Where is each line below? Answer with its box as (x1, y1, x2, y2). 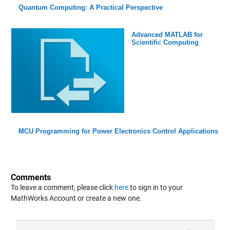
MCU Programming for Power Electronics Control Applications (18, 127, 218, 135)
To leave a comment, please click (10, 183, 114, 191)
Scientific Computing (131, 38, 199, 46)
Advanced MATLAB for (131, 30, 203, 39)
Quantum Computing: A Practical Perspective (18, 3, 163, 11)
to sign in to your (128, 183, 183, 191)
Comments (10, 172, 51, 182)
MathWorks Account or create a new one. (10, 194, 142, 202)
